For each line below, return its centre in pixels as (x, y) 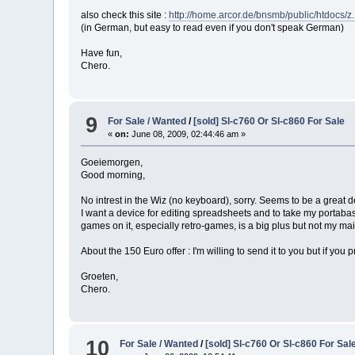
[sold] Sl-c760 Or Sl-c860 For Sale (269, 121)
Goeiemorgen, (112, 162)
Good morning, (113, 175)
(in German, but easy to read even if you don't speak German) (213, 28)
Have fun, (102, 53)
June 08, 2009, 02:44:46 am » (188, 134)
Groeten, (100, 276)
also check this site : (125, 15)
